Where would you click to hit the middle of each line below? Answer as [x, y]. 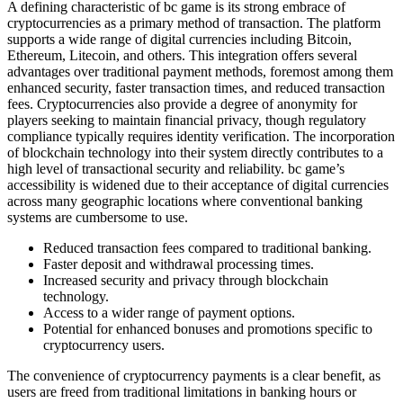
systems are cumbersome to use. [98, 218]
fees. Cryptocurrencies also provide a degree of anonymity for [182, 104]
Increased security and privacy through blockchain [186, 281]
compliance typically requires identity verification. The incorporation [201, 137]
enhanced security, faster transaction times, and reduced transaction [196, 88]
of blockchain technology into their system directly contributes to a [195, 153]
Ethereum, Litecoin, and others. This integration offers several [182, 56]
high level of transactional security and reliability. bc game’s [176, 169]
